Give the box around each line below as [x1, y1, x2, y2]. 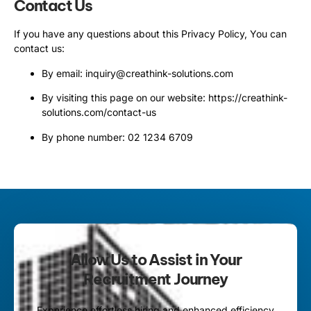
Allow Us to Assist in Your [69, 249, 242, 269]
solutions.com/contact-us [42, 106, 156, 119]
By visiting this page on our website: [42, 92, 208, 104]
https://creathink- [208, 92, 287, 104]
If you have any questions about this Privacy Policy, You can [14, 28, 287, 40]
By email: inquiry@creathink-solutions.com [42, 67, 233, 79]
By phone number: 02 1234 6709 [42, 131, 193, 143]
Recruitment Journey [83, 269, 228, 289]
